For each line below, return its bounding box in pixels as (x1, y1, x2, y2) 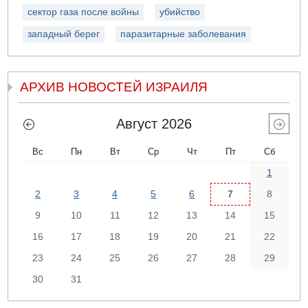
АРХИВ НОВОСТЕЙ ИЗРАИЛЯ (20, 80, 208, 95)
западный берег (27, 28, 100, 39)
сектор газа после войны (27, 6, 140, 17)
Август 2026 (116, 115, 192, 131)
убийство (159, 6, 201, 17)
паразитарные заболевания (120, 28, 247, 39)
